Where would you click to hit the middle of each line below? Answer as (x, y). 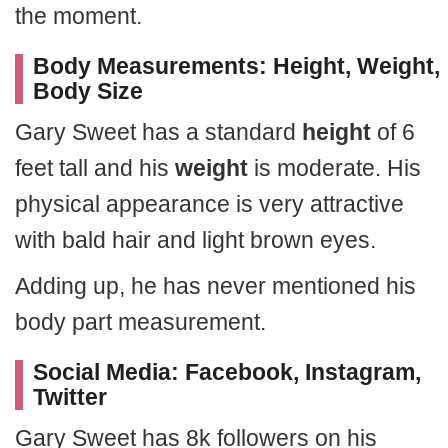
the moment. (78, 16)
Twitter (70, 397)
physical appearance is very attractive (209, 204)
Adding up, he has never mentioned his (215, 286)
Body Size (88, 91)
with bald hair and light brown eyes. (195, 240)
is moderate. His (334, 168)
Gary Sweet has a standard (158, 132)
